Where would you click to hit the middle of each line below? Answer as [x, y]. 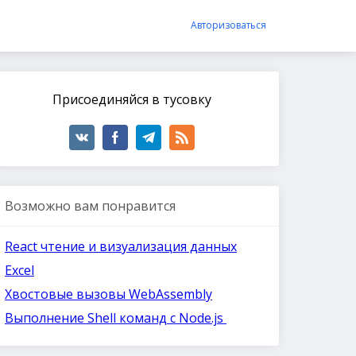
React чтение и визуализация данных [121, 246]
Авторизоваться [228, 25]
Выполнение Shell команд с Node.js [116, 317]
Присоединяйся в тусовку [132, 99]
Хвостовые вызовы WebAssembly [108, 294]
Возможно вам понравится [90, 205]
